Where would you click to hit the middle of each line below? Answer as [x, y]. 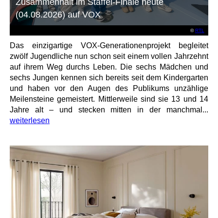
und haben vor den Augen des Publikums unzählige [109, 88]
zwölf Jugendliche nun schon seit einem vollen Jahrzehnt [109, 56]
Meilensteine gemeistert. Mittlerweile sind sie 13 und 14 [109, 99]
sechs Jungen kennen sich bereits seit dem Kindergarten [109, 77]
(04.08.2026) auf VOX [58, 14]
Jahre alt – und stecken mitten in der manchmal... [109, 109]
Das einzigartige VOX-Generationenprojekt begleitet [109, 45]
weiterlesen [30, 120]
